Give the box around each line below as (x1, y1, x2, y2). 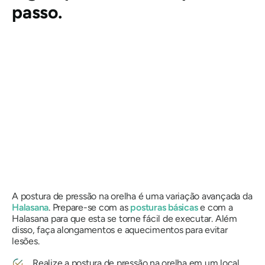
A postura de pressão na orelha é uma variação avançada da (12, 190, 253, 202)
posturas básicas (130, 202, 198, 214)
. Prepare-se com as (49, 202, 131, 214)
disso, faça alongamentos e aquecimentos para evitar (12, 224, 228, 236)
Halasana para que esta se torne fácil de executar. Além (12, 213, 237, 225)
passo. (12, 1, 62, 24)
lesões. (12, 235, 40, 247)
